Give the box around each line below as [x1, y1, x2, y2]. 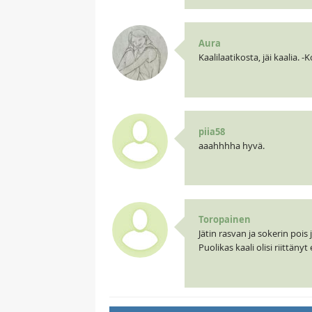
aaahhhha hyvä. [198, 139, 265, 152]
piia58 [198, 125, 225, 138]
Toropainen [198, 213, 251, 226]
